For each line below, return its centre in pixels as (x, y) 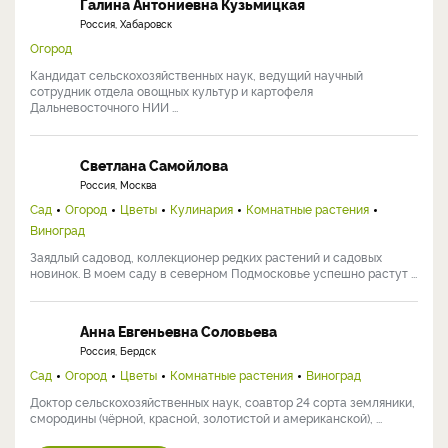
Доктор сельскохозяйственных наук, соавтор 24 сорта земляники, (222, 401)
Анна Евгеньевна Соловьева (178, 330)
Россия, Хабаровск (126, 23)
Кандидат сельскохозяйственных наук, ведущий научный (196, 74)
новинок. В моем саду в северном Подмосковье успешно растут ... (223, 272)
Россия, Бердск (118, 350)
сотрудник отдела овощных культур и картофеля (171, 90)
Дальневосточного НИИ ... (104, 106)
